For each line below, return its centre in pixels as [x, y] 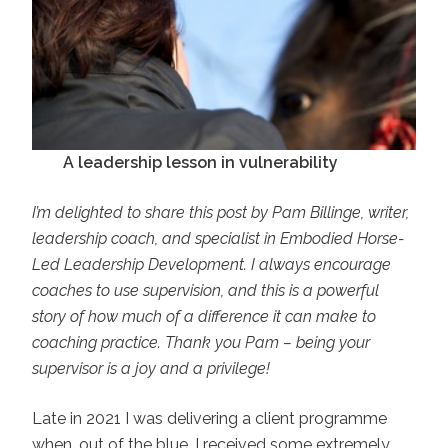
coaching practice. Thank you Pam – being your [201, 342]
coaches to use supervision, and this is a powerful [205, 290]
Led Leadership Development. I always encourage [211, 264]
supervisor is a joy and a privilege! [151, 368]
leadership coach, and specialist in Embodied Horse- [218, 238]
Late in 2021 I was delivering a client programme [209, 418]
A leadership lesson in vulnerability [200, 162]
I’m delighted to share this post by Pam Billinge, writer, [220, 212]
